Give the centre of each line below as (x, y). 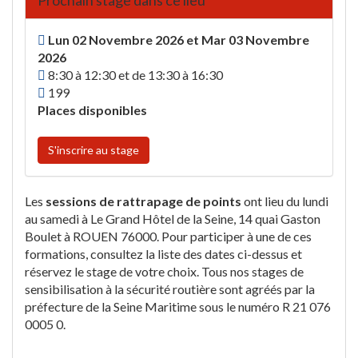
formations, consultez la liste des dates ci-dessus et (163, 254)
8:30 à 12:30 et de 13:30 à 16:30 (134, 75)
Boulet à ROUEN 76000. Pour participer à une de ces (168, 236)
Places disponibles (92, 110)
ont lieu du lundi (285, 201)
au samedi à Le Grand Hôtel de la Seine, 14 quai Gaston (173, 219)
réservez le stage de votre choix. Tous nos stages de (164, 271)
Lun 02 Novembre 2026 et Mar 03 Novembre (177, 40)
